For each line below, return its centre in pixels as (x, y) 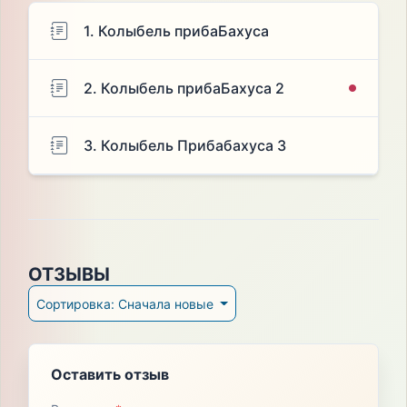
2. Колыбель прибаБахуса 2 (184, 89)
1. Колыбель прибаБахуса (176, 31)
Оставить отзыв (109, 375)
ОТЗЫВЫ (69, 275)
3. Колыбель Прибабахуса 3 (184, 146)
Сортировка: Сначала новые (167, 303)
